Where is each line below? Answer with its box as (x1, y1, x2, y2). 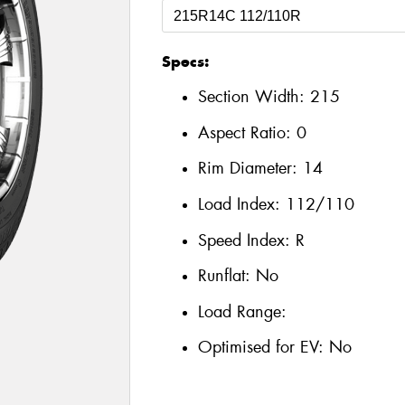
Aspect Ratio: (197, 121, 297, 144)
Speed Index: (197, 229, 296, 251)
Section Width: (197, 86, 310, 108)
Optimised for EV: (197, 336, 329, 359)
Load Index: (197, 193, 286, 215)
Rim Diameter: (197, 157, 303, 180)
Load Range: (197, 300, 287, 323)
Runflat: (197, 265, 256, 287)
